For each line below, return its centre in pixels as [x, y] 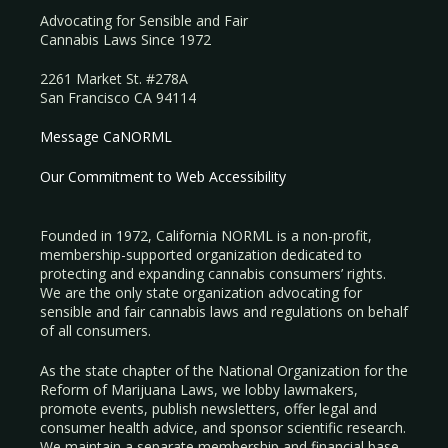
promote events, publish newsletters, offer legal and [208, 408]
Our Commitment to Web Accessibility [163, 176]
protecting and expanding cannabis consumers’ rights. [213, 273]
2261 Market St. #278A [114, 78]
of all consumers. [95, 330]
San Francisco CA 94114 [118, 97]
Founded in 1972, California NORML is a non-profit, [206, 235]
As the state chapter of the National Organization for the [224, 370]
